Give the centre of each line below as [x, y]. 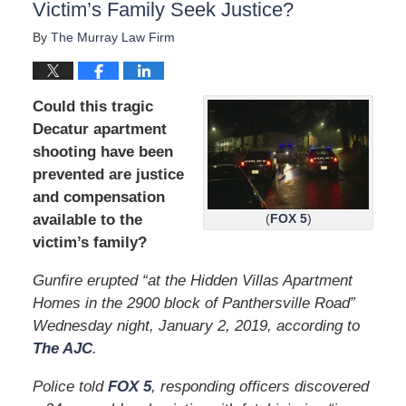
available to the [87, 219]
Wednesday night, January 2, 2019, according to [196, 325]
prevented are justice [108, 174]
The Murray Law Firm [112, 37]
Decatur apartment [99, 129]
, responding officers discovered [260, 386]
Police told [70, 386]
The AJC [62, 348]
